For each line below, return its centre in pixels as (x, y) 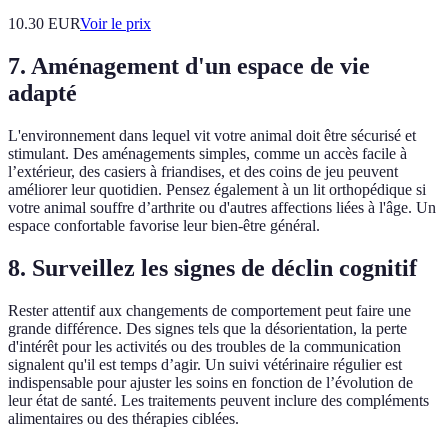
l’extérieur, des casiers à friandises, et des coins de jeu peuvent (203, 172)
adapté (42, 93)
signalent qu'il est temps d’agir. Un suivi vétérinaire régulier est (205, 365)
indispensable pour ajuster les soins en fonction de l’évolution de (210, 383)
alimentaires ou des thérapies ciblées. (123, 419)
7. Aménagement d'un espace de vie (189, 66)
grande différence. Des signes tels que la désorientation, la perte (207, 329)
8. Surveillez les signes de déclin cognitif (212, 268)
